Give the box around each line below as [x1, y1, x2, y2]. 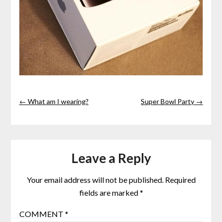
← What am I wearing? [19, 97, 89, 106]
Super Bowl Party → [141, 97, 203, 106]
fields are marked [79, 188, 140, 198]
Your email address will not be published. [26, 175, 164, 185]
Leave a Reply [71, 150, 151, 166]
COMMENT [19, 209, 65, 219]
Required [165, 175, 196, 185]
